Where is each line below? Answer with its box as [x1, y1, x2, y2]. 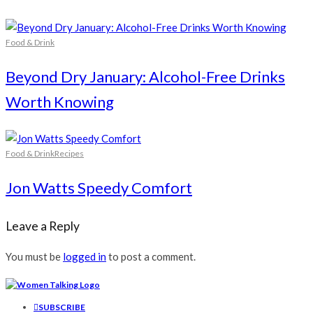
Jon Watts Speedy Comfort [6, 177, 192, 197]
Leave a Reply [6, 218, 80, 233]
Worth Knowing [6, 92, 114, 111]
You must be [6, 250, 63, 263]
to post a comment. [106, 250, 196, 263]
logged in [63, 250, 106, 263]
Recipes [54, 147, 84, 159]
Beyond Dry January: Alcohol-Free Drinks [6, 66, 285, 86]
